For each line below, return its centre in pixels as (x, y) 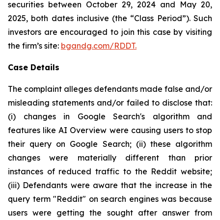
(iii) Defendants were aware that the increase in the (110, 185)
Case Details (34, 67)
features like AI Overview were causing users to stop (110, 130)
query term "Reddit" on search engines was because (110, 199)
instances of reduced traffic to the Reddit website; (110, 171)
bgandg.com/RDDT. (99, 46)
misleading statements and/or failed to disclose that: (110, 103)
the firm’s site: (34, 46)
